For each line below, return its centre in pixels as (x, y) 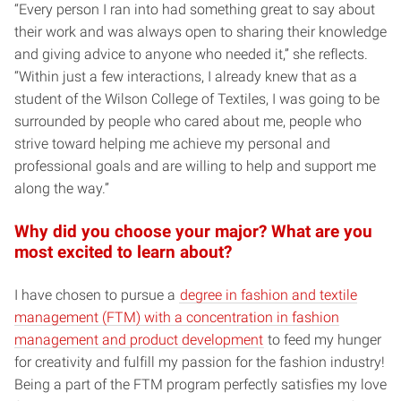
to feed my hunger (323, 339)
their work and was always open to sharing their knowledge (200, 31)
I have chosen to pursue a (97, 294)
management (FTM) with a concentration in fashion (177, 317)
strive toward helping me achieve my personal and (172, 143)
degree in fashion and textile (269, 294)
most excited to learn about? (123, 252)
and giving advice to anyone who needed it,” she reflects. (191, 54)
